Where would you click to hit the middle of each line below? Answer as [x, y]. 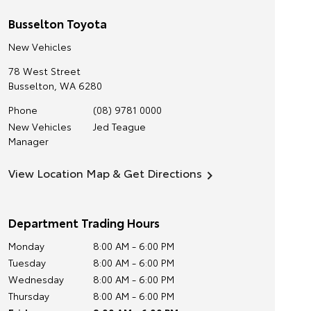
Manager [28, 141]
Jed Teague [119, 126]
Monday [26, 246]
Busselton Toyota [57, 23]
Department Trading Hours [84, 222]
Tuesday [27, 262]
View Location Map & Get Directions [105, 173]
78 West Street [44, 71]
